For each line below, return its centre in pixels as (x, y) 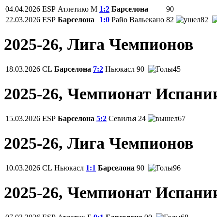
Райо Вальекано (138, 20)
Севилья (122, 118)
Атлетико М (77, 9)
